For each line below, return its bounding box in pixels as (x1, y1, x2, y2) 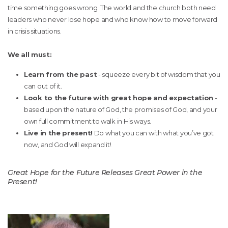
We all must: (8, 50, 52, 59)
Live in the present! (24, 128, 93, 137)
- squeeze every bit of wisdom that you (97, 70, 220, 78)
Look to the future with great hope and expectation (24, 93, 213, 102)
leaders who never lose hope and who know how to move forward (8, 15, 218, 23)
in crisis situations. (8, 26, 62, 35)
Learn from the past (24, 70, 97, 78)
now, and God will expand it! (24, 140, 111, 149)
